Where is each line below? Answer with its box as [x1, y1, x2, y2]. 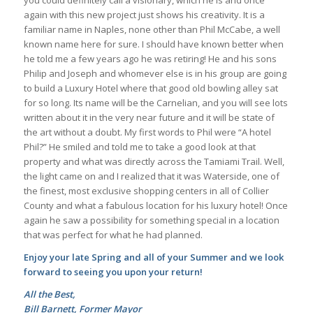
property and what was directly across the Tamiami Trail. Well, [23, 155, 284, 168]
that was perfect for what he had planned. [23, 228, 203, 242]
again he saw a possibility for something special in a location [23, 214, 279, 227]
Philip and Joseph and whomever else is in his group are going [23, 67, 286, 80]
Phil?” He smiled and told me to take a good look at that [23, 140, 256, 154]
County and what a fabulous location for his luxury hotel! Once [23, 199, 288, 212]
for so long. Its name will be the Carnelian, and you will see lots [23, 96, 288, 110]
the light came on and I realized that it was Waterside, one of [23, 170, 279, 183]
